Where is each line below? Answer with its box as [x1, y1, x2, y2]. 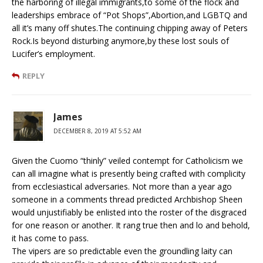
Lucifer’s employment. [12, 48, 95, 59]
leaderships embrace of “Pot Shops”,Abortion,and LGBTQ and [12, 9, 247, 21]
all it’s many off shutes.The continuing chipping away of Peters [12, 22, 248, 33]
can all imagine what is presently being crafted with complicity [12, 167, 245, 179]
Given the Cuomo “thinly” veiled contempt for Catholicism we [12, 154, 243, 166]
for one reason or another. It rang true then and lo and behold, [12, 219, 250, 231]
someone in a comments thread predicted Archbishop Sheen [12, 193, 242, 205]
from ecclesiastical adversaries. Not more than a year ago [12, 180, 232, 192]
